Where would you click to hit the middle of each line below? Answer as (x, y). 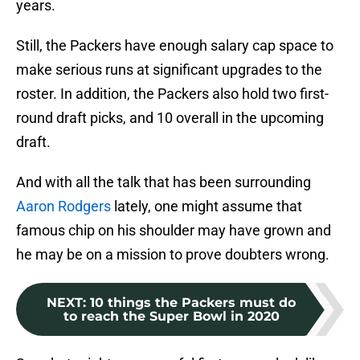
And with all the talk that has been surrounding (164, 182)
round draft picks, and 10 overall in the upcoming (170, 118)
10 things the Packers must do (193, 303)
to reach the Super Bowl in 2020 (171, 317)
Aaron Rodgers (63, 207)
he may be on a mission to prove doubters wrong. (173, 255)
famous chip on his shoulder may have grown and (174, 231)
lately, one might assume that (207, 207)
